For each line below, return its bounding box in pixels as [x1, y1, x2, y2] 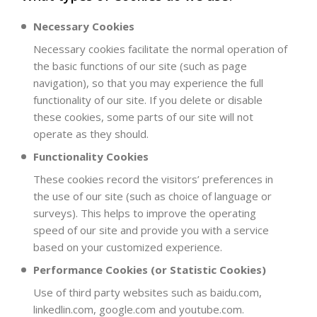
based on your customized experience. [33, 239, 222, 254]
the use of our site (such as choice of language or [33, 188, 272, 203]
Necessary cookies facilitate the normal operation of [33, 41, 287, 56]
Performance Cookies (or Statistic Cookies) [33, 262, 266, 277]
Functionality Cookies [33, 149, 149, 163]
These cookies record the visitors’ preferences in [33, 171, 273, 186]
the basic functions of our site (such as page [33, 58, 247, 73]
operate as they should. [33, 126, 149, 141]
